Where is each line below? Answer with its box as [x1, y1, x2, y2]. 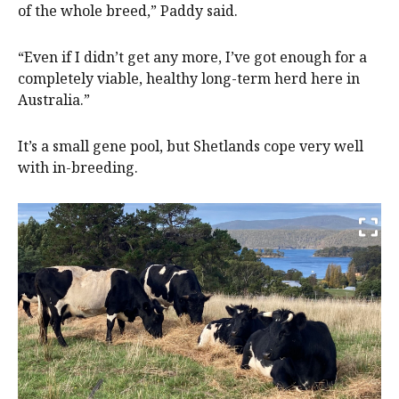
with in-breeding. [18, 158, 138, 178]
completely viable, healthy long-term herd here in [18, 69, 360, 89]
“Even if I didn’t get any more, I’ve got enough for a [18, 47, 367, 68]
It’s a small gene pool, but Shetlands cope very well [18, 136, 363, 157]
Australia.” [18, 90, 90, 110]
